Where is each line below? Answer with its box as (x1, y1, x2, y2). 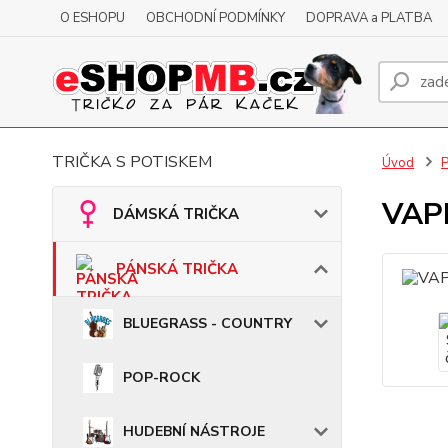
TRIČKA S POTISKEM (52, 151, 212, 173)
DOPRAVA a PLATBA (306, 9, 432, 27)
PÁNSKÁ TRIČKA (116, 259, 238, 279)
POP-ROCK (123, 368, 200, 387)
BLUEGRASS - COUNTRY (123, 314, 292, 333)
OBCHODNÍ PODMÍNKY (146, 9, 285, 27)
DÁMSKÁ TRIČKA (113, 204, 239, 224)
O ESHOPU (60, 9, 125, 27)
